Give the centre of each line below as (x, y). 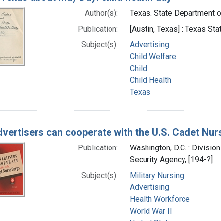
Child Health (150, 80)
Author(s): (101, 13)
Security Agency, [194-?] (171, 159)
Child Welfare (153, 56)
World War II (151, 211)
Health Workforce (160, 199)
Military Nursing (157, 175)
